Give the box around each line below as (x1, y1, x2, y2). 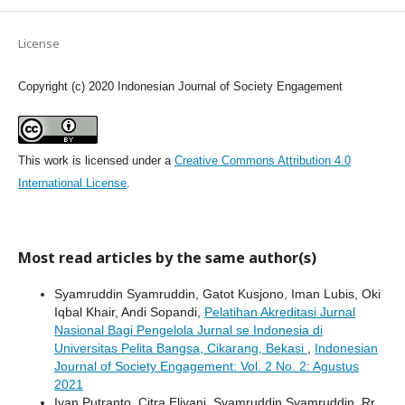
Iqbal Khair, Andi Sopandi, (54, 304, 204, 319)
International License (18, 175, 127, 190)
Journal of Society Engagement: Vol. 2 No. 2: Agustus (54, 358, 359, 373)
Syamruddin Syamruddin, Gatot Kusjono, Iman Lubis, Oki (54, 286, 381, 301)
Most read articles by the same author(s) (18, 247, 316, 268)
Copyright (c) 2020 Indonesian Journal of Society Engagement (18, 79, 343, 93)
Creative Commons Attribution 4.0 (174, 153, 351, 167)
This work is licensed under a (18, 153, 174, 167)
